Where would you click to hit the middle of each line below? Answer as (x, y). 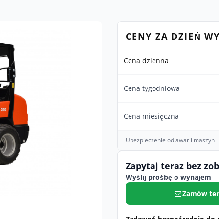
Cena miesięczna (151, 116)
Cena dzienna (146, 60)
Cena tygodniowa (152, 88)
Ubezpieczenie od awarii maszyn (170, 140)
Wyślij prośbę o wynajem (168, 177)
